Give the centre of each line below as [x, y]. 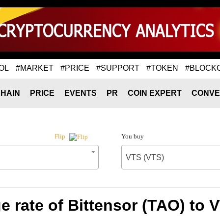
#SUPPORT [118, 68]
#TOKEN [162, 68]
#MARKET [35, 68]
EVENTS [81, 93]
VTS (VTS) [145, 157]
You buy [132, 136]
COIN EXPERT [155, 93]
